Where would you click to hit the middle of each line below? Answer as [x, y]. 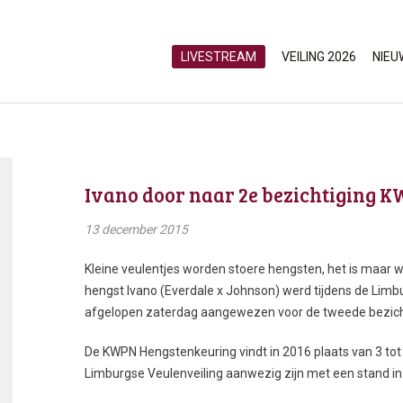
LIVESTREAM [219, 57]
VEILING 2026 [319, 57]
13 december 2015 [136, 229]
